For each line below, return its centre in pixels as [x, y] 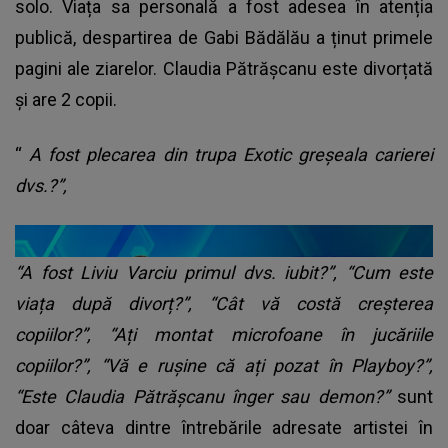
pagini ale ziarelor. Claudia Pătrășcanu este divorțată [224, 69]
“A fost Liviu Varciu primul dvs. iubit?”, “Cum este [224, 273]
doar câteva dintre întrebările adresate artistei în [224, 428]
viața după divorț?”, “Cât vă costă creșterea [224, 304]
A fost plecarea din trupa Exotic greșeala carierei [231, 155]
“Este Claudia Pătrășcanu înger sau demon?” [206, 397]
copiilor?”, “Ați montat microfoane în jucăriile [224, 335]
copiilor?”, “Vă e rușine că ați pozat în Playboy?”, [224, 366]
